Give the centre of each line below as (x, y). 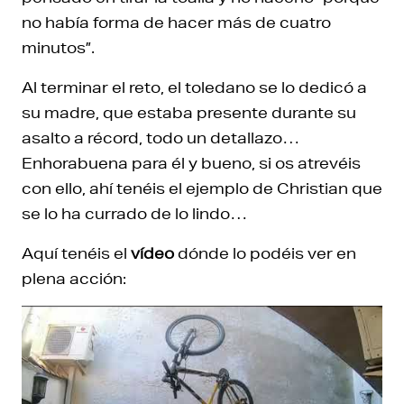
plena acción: (74, 279)
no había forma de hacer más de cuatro (176, 23)
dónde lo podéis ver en (265, 253)
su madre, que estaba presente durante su (189, 113)
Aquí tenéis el (76, 253)
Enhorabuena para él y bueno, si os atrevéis (191, 163)
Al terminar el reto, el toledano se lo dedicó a (194, 87)
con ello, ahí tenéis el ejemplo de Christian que (202, 188)
